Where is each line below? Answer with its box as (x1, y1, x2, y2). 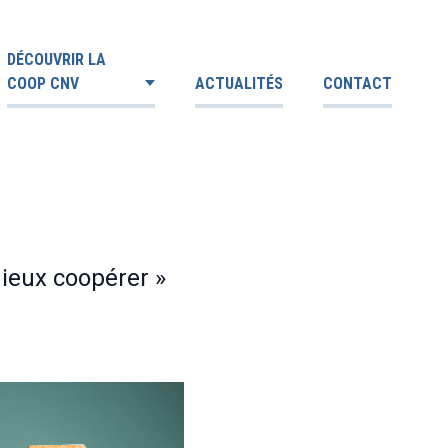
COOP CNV (7, 74, 79, 93)
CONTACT (323, 74, 392, 93)
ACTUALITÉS (195, 74, 283, 93)
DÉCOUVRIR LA (7, 50, 106, 69)
